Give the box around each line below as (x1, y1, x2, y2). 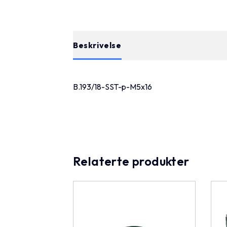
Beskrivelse (73, 40, 122, 50)
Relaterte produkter (73, 154, 190, 169)
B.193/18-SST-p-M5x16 (73, 82, 152, 92)
